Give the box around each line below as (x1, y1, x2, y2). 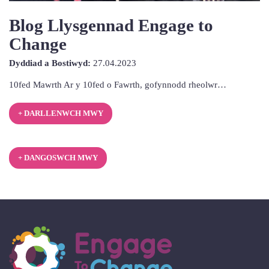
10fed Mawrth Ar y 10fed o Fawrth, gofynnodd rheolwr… (9, 79, 226, 89)
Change (9, 34, 67, 54)
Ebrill (136, 70, 158, 81)
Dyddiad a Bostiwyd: (9, 57, 91, 68)
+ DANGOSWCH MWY (17, 153, 98, 162)
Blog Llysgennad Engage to (9, 16, 213, 35)
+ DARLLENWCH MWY (17, 109, 103, 118)
